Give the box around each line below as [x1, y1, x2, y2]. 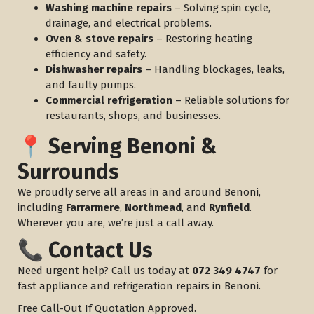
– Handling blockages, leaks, [142, 63, 285, 76]
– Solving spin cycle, [172, 1, 271, 14]
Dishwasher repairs [46, 63, 142, 76]
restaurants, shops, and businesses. [46, 109, 221, 122]
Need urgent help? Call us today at [18, 264, 192, 277]
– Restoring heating [153, 32, 252, 45]
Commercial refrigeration [46, 94, 172, 107]
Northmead [125, 201, 182, 214]
